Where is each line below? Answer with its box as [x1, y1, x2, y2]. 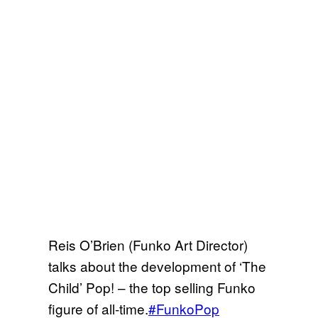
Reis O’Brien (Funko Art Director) [48, 234, 248, 254]
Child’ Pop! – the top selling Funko [48, 277, 256, 297]
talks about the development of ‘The [48, 256, 266, 275]
